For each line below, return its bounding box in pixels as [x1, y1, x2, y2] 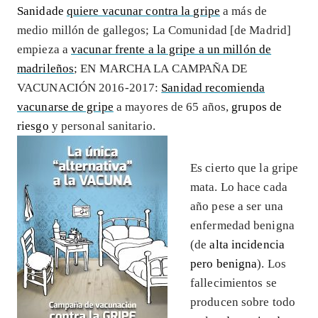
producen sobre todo [190, 295, 295, 309]
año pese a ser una [190, 199, 283, 213]
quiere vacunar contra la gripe [66, 4, 220, 18]
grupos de [231, 99, 283, 114]
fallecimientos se [190, 275, 277, 290]
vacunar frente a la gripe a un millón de [71, 42, 272, 56]
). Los [257, 256, 286, 270]
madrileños [17, 61, 75, 75]
